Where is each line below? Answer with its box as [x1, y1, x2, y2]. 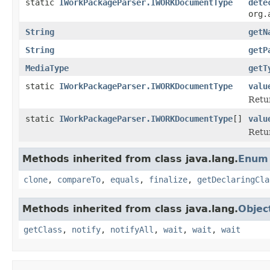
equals [110, 174, 139, 184]
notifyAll [110, 224, 154, 234]
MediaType [25, 63, 69, 73]
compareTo [57, 174, 101, 184]
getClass [24, 224, 62, 234]
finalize [149, 174, 187, 184]
